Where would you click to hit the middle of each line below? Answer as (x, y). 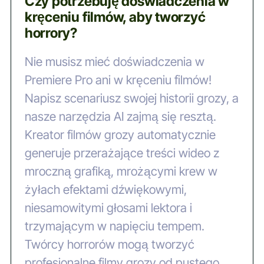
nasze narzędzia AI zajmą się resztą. (120, 116)
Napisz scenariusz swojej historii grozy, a (131, 98)
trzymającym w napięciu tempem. (114, 226)
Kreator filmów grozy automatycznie (120, 134)
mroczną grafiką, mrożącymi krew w (121, 171)
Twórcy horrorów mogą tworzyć (109, 244)
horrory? (51, 33)
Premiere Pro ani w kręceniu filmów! (118, 80)
